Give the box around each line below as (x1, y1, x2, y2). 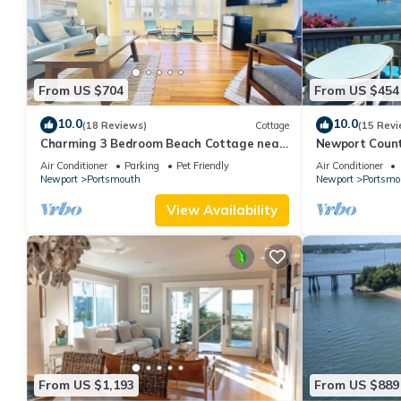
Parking (124, 159, 159, 173)
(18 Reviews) (82, 118, 147, 132)
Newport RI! (40, 152, 108, 167)
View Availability (166, 201, 277, 219)
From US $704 (38, 81, 124, 98)
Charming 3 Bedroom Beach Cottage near (40, 136, 285, 151)
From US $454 (313, 81, 399, 98)
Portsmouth (87, 173, 141, 186)
